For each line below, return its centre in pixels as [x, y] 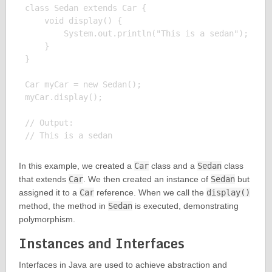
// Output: [49, 123]
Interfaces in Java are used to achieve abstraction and [123, 265]
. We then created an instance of [147, 179]
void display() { [73, 21]
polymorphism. [47, 219]
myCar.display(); [63, 97]
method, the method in [63, 206]
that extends [43, 179]
